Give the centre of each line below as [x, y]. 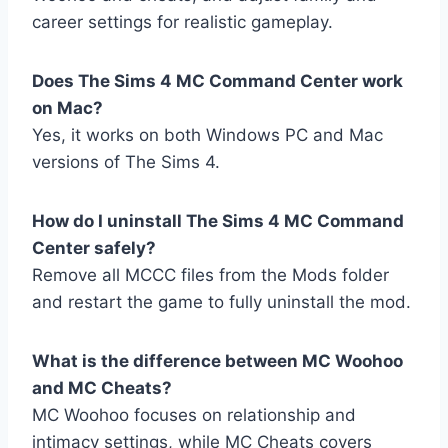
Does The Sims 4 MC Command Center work [217, 81]
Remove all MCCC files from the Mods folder [210, 275]
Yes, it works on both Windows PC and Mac [207, 135]
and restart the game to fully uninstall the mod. [221, 302]
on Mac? [67, 108]
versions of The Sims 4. [126, 162]
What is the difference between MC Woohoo [217, 361]
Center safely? [94, 248]
